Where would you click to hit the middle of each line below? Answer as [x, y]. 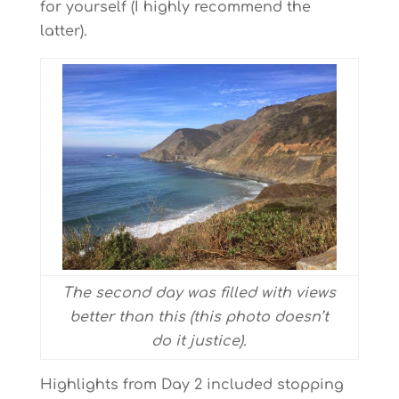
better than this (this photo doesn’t [199, 317]
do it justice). [199, 341]
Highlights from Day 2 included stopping [191, 385]
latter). [63, 31]
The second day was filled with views [199, 293]
